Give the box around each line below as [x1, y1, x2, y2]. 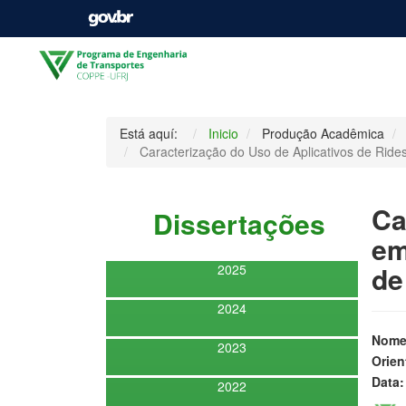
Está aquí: [120, 123, 185, 142]
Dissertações [138, 203, 325, 243]
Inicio [208, 123, 238, 142]
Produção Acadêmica [262, 123, 384, 142]
